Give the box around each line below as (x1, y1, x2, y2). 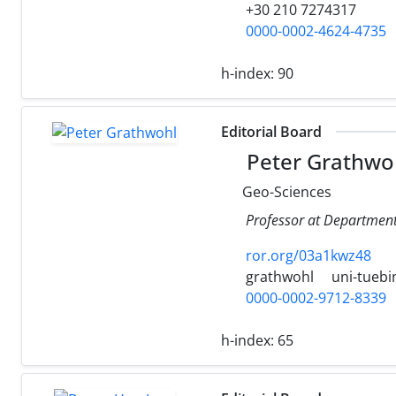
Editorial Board (221, 121, 322, 141)
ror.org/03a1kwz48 (246, 245, 371, 265)
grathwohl (242, 266, 314, 286)
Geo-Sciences (239, 181, 331, 202)
